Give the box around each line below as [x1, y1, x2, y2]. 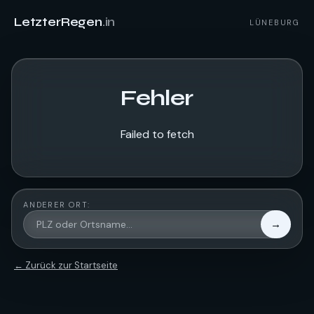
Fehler [121, 84, 193, 111]
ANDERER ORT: [23, 200, 91, 210]
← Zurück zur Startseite [14, 259, 118, 271]
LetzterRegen [14, 14, 102, 29]
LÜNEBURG [249, 17, 300, 27]
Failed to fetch [120, 127, 194, 142]
